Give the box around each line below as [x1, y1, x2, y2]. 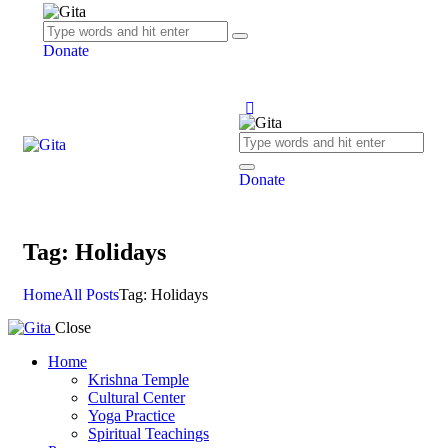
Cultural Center [88, 388, 185, 406]
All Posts [62, 285, 119, 303]
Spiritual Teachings [88, 424, 209, 442]
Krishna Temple [88, 370, 189, 388]
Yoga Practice [88, 406, 175, 424]
